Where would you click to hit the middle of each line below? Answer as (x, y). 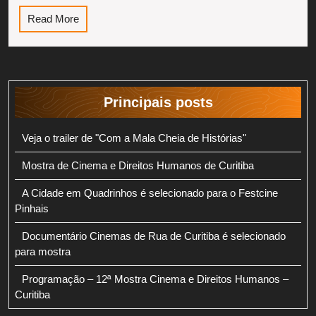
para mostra (43, 251)
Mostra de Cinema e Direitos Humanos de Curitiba (138, 165)
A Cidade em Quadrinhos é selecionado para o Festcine (150, 193)
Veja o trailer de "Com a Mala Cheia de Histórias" (134, 138)
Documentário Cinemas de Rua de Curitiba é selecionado (153, 236)
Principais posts (158, 102)
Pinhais (32, 208)
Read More (53, 19)
